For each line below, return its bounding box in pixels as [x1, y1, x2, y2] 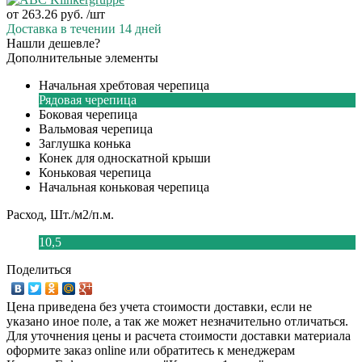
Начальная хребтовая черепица [39, 78, 209, 92]
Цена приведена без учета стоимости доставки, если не [6, 299, 312, 314]
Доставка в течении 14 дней [6, 21, 162, 36]
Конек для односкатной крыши [39, 150, 211, 165]
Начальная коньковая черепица [39, 179, 209, 194]
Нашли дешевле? [6, 36, 100, 50]
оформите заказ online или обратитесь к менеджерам [6, 343, 295, 357]
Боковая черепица [39, 107, 137, 121]
